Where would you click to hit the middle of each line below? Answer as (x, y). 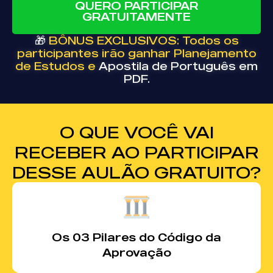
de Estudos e (57, 66)
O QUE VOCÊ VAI (136, 132)
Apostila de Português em (178, 66)
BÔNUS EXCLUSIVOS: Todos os (144, 40)
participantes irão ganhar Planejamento (136, 53)
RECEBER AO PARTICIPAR (136, 152)
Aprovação (136, 252)
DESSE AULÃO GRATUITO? (136, 172)
